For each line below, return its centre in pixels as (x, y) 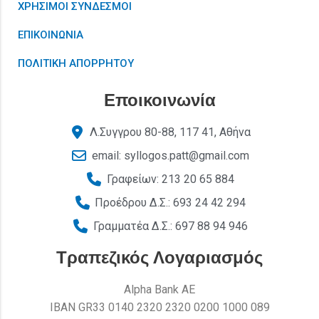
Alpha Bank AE (159, 289)
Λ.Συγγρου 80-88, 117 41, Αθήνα (170, 132)
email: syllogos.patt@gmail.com (170, 156)
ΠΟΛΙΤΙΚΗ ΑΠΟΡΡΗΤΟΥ (76, 63)
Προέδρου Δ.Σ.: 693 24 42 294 (170, 203)
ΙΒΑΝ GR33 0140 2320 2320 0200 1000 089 (159, 307)
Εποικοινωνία (159, 100)
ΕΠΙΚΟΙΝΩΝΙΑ (51, 35)
